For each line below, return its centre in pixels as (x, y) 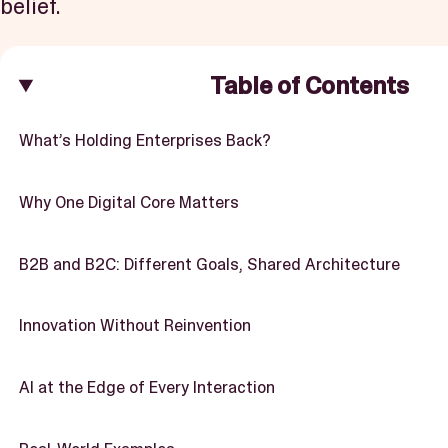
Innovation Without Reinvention (134, 325)
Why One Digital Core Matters (128, 201)
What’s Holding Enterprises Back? (144, 139)
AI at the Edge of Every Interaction (146, 387)
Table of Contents (310, 86)
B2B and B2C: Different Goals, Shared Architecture (209, 263)
